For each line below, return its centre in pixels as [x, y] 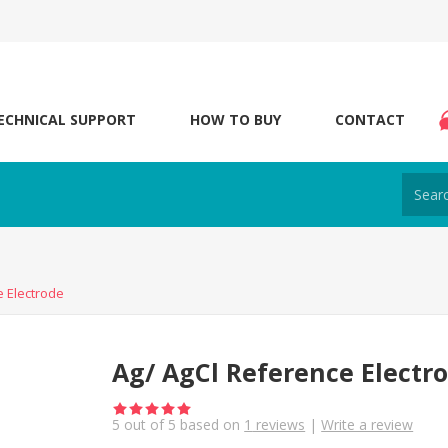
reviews [279, 424]
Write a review [367, 424]
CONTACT [370, 119]
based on [210, 424]
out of [144, 424]
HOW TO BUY [235, 119]
